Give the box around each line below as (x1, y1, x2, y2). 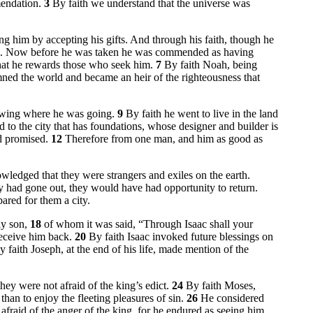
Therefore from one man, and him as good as (65, 133, 263, 145)
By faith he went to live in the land (126, 108, 278, 120)
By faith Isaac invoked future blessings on (89, 231, 273, 243)
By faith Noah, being (164, 59, 257, 71)
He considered (201, 292, 264, 305)
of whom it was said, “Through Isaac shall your (44, 218, 253, 231)
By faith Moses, (186, 279, 256, 292)
